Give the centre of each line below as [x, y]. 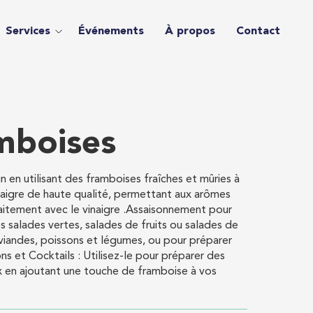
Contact [258, 31]
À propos [190, 31]
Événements [111, 31]
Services [28, 31]
